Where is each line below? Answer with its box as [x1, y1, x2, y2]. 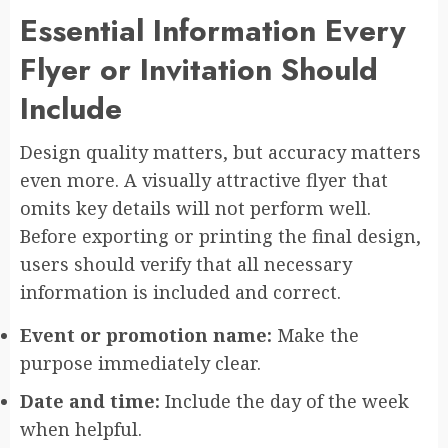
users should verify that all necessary [20, 251, 352, 276]
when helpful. [20, 416, 142, 441]
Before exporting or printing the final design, [20, 223, 421, 248]
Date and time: [20, 388, 160, 413]
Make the [272, 322, 359, 347]
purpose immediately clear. [20, 350, 261, 375]
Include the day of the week [160, 388, 409, 413]
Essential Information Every [20, 8, 406, 52]
